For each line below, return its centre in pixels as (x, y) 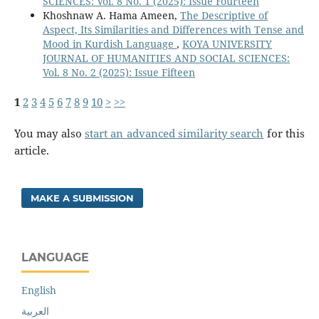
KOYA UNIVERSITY (227, 43)
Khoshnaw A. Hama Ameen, (111, 15)
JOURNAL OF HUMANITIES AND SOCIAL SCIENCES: (166, 58)
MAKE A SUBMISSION (83, 198)
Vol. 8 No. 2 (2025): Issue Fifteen (119, 72)
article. (31, 150)
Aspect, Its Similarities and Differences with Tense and (173, 29)
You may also (49, 133)
